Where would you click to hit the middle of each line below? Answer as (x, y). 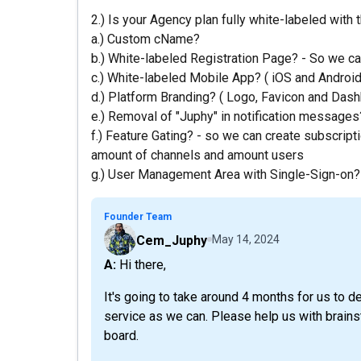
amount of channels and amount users (197, 155)
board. (121, 336)
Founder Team (138, 217)
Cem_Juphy (172, 241)
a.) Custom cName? (145, 39)
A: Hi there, (141, 265)
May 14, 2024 (246, 239)
